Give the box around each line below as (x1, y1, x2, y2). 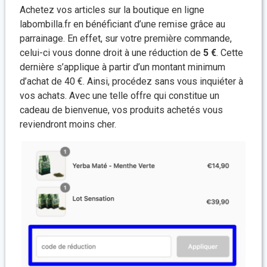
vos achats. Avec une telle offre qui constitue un (20, 90, 219, 102)
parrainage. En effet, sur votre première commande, (20, 33, 232, 45)
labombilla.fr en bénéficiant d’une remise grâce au (20, 18, 225, 30)
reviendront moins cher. (20, 119, 116, 131)
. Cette (216, 47, 243, 59)
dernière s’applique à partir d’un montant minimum (20, 61, 225, 73)
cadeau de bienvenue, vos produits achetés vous (20, 104, 223, 116)
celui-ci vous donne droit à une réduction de (20, 47, 201, 59)
